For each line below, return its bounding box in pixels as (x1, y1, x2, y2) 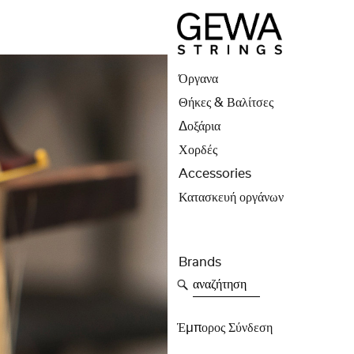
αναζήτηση (191, 274, 246, 288)
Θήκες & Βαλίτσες (178, 96, 273, 109)
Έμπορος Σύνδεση (177, 321, 273, 334)
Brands (178, 255, 221, 269)
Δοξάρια (178, 119, 220, 133)
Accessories (178, 167, 251, 180)
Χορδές (178, 143, 217, 156)
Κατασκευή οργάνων (178, 190, 284, 204)
